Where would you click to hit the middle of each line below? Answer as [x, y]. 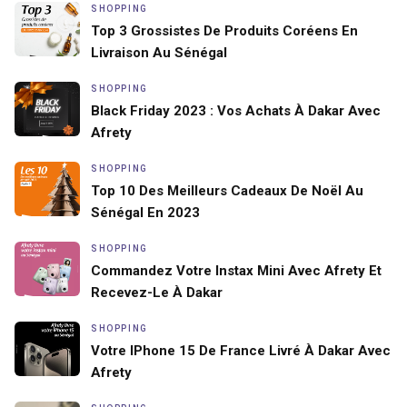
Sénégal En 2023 [145, 212]
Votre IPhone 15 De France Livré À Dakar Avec [241, 350]
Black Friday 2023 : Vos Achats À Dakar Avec [236, 110]
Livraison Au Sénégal [159, 52]
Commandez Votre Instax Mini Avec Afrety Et [236, 270]
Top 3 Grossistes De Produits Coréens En [224, 30]
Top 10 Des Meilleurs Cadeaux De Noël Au [227, 190]
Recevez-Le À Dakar [157, 292]
